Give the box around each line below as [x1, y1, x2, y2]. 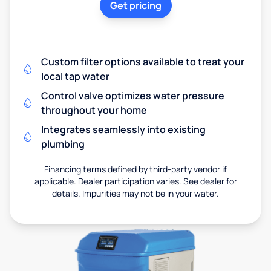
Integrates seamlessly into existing [41, 122, 206, 136]
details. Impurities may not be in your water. [52, 187, 219, 199]
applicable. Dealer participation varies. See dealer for [34, 175, 237, 187]
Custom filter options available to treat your [41, 54, 244, 68]
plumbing [41, 137, 85, 151]
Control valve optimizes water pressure [41, 88, 224, 102]
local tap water [41, 69, 109, 83]
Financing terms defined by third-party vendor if [44, 163, 227, 175]
